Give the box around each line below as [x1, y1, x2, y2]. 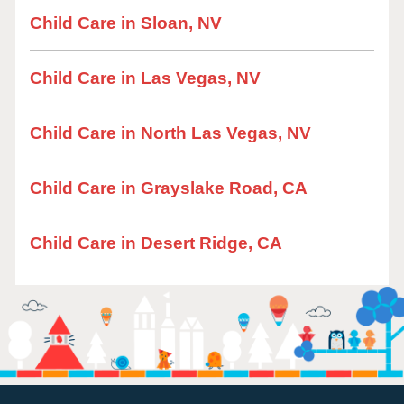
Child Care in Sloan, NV [30, 14, 222, 32]
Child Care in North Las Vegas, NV [30, 124, 311, 142]
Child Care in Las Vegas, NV [30, 69, 261, 87]
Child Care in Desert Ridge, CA [30, 234, 282, 252]
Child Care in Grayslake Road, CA [30, 179, 308, 197]
